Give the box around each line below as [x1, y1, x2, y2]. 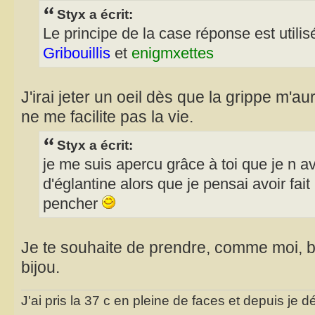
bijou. [21, 258, 60, 277]
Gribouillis [43, 45, 110, 63]
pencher [43, 195, 102, 213]
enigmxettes [131, 45, 214, 63]
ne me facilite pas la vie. [21, 108, 193, 127]
